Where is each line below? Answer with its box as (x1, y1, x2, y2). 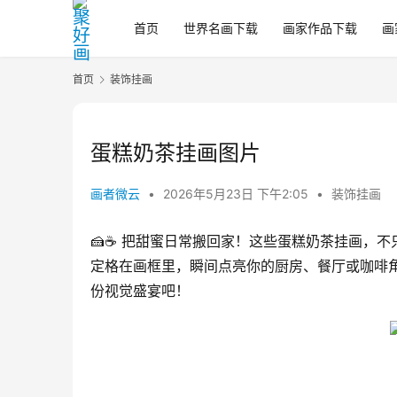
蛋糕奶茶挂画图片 (90, 140, 261, 167)
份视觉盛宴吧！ (90, 282, 190, 300)
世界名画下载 (183, 20, 258, 35)
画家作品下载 (283, 20, 357, 35)
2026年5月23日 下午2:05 (163, 186, 312, 202)
